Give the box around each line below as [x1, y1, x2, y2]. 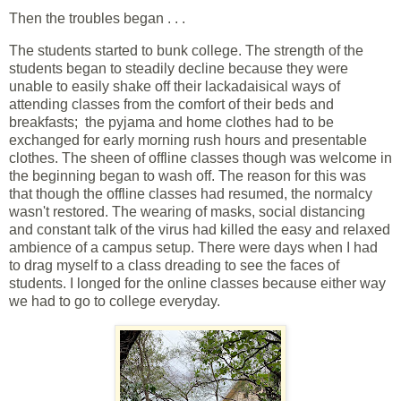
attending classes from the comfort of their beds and [9, 96, 334, 112]
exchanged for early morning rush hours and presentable [9, 132, 367, 148]
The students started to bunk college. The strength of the [9, 42, 363, 58]
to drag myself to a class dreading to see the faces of [9, 257, 339, 273]
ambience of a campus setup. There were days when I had [9, 239, 378, 255]
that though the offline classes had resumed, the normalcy [9, 185, 372, 201]
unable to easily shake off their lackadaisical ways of [9, 78, 340, 94]
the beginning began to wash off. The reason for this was [9, 167, 366, 183]
